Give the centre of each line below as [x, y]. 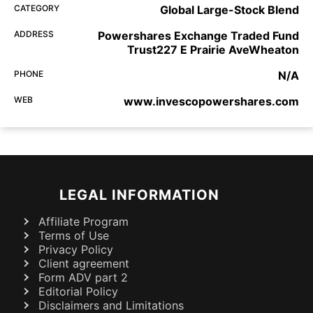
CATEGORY [37, 8]
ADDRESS [34, 34]
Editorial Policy [78, 292]
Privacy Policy [76, 250]
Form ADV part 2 [83, 278]
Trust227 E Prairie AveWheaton [213, 50]
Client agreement [84, 264]
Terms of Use [74, 236]
